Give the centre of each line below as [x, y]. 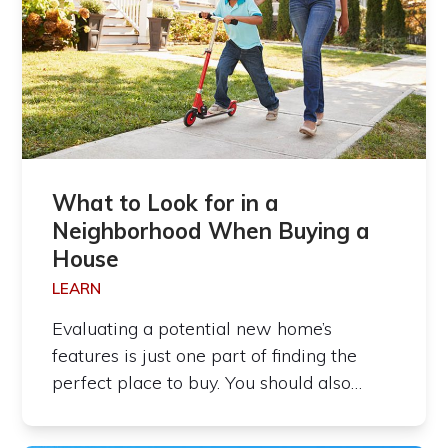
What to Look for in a [166, 202]
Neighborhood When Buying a [211, 230]
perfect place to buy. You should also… [207, 382]
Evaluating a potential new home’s [192, 328]
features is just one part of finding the [205, 355]
